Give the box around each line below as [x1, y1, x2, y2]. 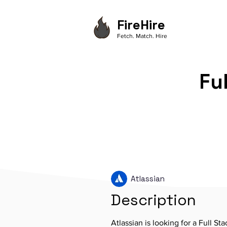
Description [111, 190, 196, 210]
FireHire [117, 16, 165, 33]
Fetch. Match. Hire [117, 32, 167, 40]
